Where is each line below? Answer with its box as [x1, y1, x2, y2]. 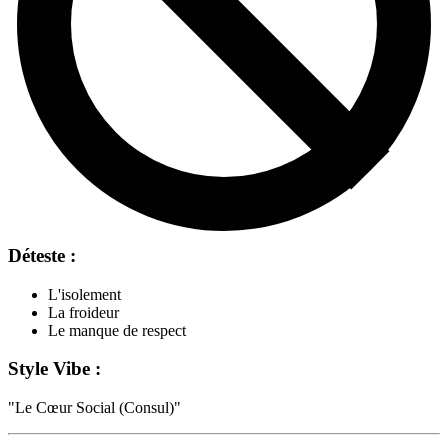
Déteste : [8, 244, 76, 266]
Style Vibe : [8, 358, 101, 380]
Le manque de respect [48, 321, 186, 339]
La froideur [48, 303, 119, 321]
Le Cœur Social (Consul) [15, 399, 174, 417]
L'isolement [48, 285, 121, 303]
